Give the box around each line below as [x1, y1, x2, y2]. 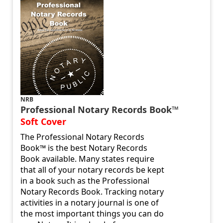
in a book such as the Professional [20, 175, 150, 187]
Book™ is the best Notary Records [20, 142, 148, 154]
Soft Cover [20, 115, 67, 128]
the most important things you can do [20, 208, 164, 220]
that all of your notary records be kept [20, 164, 165, 176]
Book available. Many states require [20, 153, 155, 165]
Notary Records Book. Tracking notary [20, 186, 164, 198]
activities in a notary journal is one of [20, 197, 159, 209]
